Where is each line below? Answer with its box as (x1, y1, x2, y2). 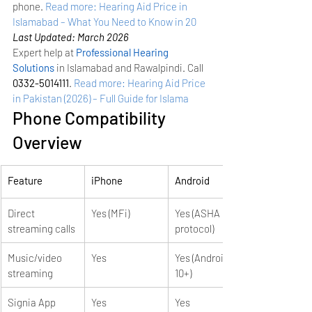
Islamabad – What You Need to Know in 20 (13, 15, 196, 28)
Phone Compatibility (13, 107, 169, 128)
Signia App (8, 295, 56, 309)
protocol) (175, 221, 214, 235)
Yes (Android (175, 251, 231, 264)
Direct (8, 206, 37, 219)
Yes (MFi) (91, 206, 130, 219)
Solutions (13, 61, 54, 74)
